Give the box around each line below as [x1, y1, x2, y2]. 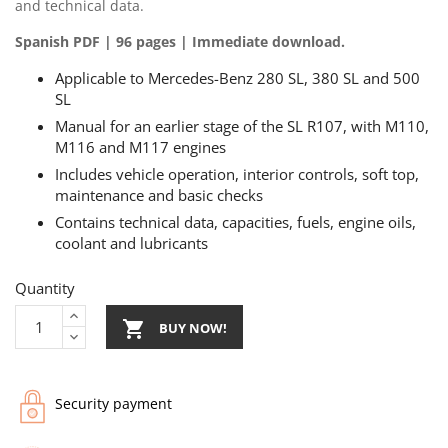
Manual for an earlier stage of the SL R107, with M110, [55, 115, 429, 136]
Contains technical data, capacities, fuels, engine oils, [55, 211, 416, 232]
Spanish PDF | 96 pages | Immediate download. [15, 31, 345, 51]
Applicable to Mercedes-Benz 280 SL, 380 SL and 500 [55, 67, 420, 88]
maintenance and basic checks [55, 184, 263, 205]
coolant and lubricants [55, 232, 208, 253]
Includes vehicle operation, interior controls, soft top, [55, 163, 419, 184]
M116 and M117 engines [55, 136, 226, 157]
